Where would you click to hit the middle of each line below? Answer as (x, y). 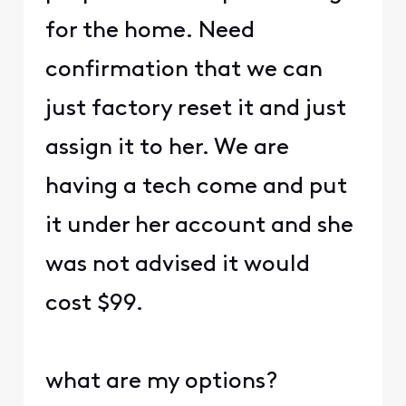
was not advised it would (177, 265)
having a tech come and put (196, 187)
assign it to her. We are (167, 148)
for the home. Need (150, 31)
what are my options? (164, 382)
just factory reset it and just (195, 109)
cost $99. (94, 304)
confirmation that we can (184, 70)
